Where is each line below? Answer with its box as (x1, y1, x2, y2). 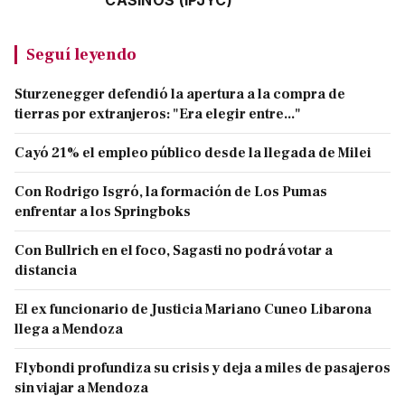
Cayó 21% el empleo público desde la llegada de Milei (14, 144, 372, 163)
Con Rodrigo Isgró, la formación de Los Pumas (14, 183, 327, 202)
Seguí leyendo (26, 43, 137, 66)
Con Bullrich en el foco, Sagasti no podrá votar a (14, 241, 333, 260)
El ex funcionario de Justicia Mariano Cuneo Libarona (14, 300, 372, 319)
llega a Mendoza (14, 320, 123, 339)
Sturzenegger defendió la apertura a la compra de (14, 85, 345, 104)
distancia (14, 261, 77, 280)
